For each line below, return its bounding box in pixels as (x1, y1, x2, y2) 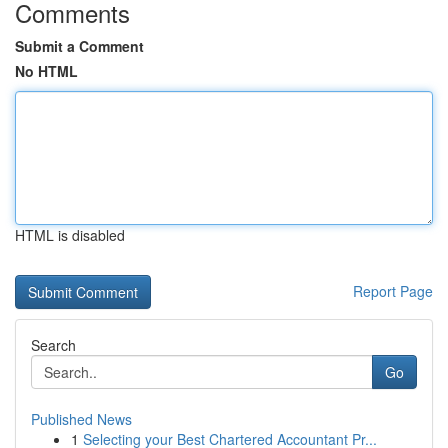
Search (31, 335, 76, 355)
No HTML (15, 61, 78, 81)
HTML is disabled (15, 225, 125, 245)
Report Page (353, 281, 433, 301)
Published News (31, 409, 132, 429)
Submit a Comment (15, 36, 144, 56)
